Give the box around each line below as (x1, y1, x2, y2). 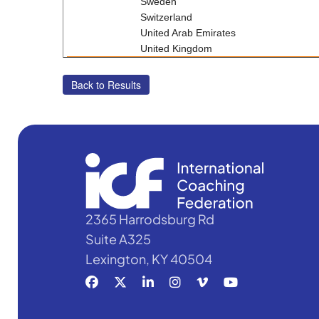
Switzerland (140, 11, 192, 23)
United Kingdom (140, 43, 212, 54)
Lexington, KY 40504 (85, 251, 212, 268)
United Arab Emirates (140, 27, 236, 38)
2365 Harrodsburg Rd (85, 211, 214, 228)
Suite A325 (85, 231, 151, 248)
